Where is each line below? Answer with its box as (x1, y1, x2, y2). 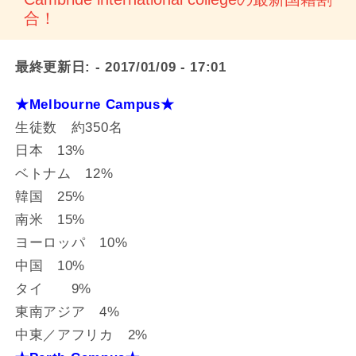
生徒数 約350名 (14, 119, 123, 135)
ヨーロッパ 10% (14, 234, 128, 250)
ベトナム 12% (14, 165, 114, 181)
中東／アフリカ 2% (14, 327, 148, 342)
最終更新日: (14, 59, 91, 75)
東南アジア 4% (14, 304, 120, 319)
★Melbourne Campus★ (14, 96, 175, 112)
